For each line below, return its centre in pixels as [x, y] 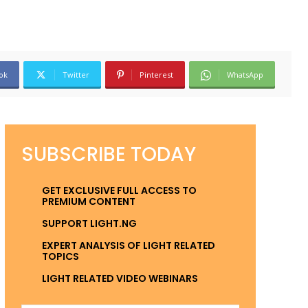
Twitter [76, 75]
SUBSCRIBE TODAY [108, 155]
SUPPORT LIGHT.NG [89, 224]
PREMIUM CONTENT [88, 202]
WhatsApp [245, 75]
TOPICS [60, 257]
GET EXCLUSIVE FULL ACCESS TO [119, 191]
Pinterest [156, 75]
